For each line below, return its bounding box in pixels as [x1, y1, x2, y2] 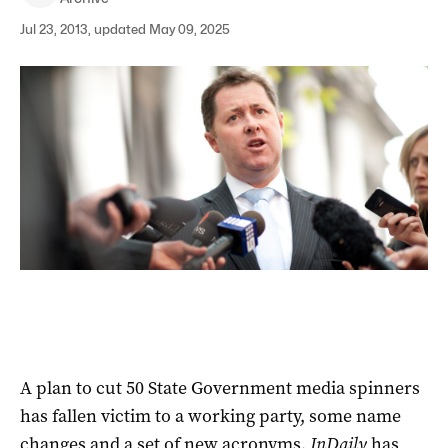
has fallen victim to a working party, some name [20, 403, 401, 428]
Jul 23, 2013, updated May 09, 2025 [20, 21, 230, 37]
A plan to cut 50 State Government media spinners [20, 375, 420, 400]
